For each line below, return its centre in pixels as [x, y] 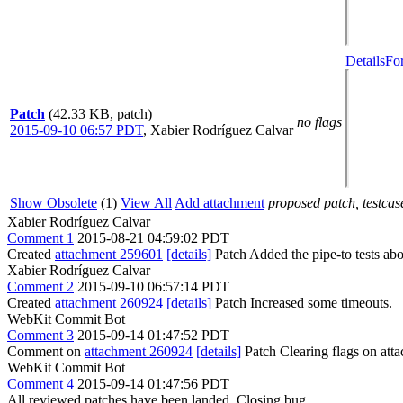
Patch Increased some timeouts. [302, 303]
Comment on [46, 351]
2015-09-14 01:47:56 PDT [153, 384]
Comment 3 [40, 335]
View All [146, 203]
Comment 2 [40, 287]
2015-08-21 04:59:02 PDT [153, 238]
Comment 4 [40, 384]
